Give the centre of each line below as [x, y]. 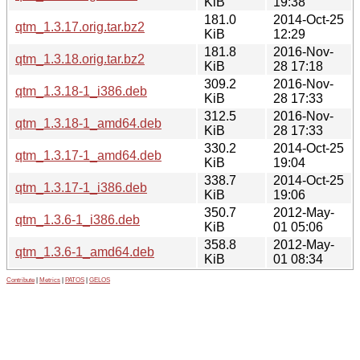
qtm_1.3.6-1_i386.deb [78, 219]
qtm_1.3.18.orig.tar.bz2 [80, 59]
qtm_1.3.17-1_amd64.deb [88, 155]
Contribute [20, 280]
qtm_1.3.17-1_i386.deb [81, 187]
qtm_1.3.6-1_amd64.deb [85, 252]
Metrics [50, 280]
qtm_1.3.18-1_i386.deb [81, 91]
